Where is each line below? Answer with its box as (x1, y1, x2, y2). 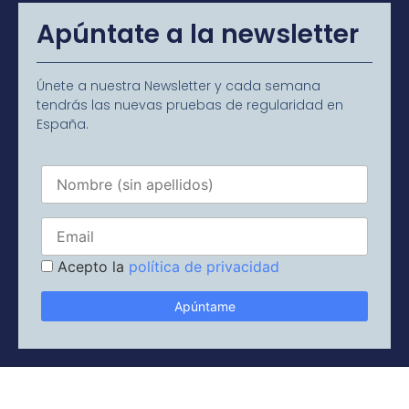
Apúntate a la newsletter (37, 16, 359, 52)
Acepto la (53, 257, 129, 276)
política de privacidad (129, 257, 279, 276)
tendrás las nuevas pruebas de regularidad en (37, 95, 343, 114)
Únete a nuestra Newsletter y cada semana (37, 76, 320, 95)
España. (37, 114, 89, 133)
